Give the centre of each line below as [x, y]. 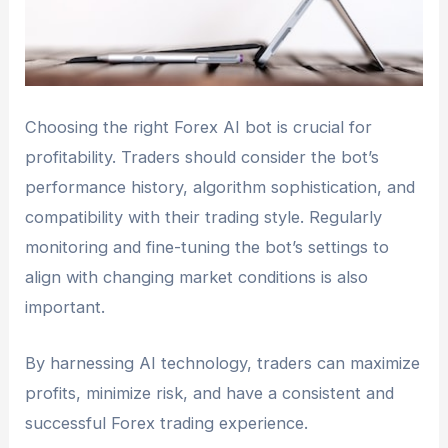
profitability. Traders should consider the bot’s [202, 156]
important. [65, 306]
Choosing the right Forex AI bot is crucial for [199, 126]
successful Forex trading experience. [167, 423]
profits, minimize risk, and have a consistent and [210, 393]
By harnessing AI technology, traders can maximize [223, 363]
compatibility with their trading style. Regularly [204, 216]
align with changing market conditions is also [197, 276]
